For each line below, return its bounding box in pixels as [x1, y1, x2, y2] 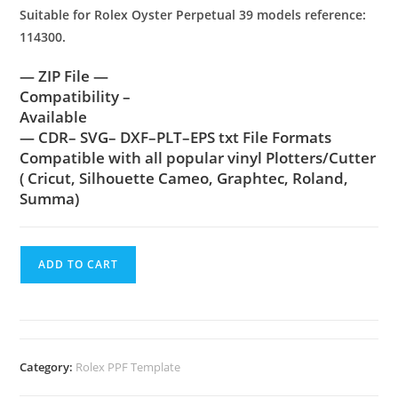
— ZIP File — [20, 65, 109, 86]
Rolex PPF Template [76, 358, 181, 375]
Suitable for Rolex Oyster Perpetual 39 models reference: [20, 5, 367, 23]
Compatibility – [20, 85, 131, 107]
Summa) [20, 187, 80, 209]
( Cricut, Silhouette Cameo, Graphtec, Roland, [20, 167, 349, 188]
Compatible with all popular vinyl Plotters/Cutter [20, 147, 377, 168]
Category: [20, 358, 76, 375]
